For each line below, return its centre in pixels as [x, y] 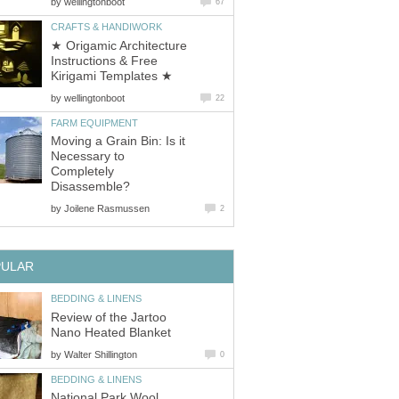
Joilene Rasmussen [107, 209]
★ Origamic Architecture [119, 45]
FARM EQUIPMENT [94, 122]
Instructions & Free [104, 61]
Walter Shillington [101, 354]
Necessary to [88, 157]
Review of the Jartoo [109, 317]
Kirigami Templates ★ [112, 76]
